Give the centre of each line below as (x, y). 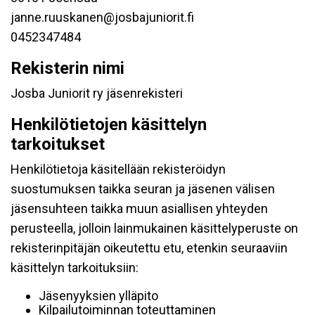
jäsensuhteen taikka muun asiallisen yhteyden (139, 208)
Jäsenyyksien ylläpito (98, 296)
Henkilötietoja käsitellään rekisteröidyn (118, 169)
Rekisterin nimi (67, 68)
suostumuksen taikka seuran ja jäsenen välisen (143, 189)
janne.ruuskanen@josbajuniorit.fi (102, 17)
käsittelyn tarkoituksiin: (75, 268)
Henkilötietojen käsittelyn (109, 124)
